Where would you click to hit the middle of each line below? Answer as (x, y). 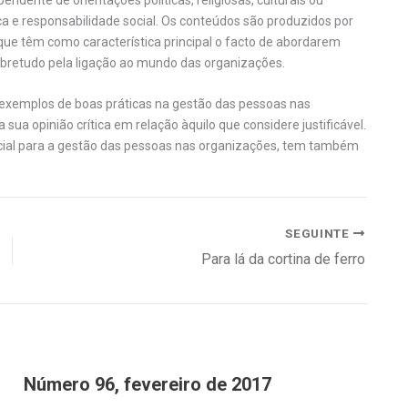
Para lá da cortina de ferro (283, 259)
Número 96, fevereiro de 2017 (148, 384)
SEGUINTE (319, 233)
